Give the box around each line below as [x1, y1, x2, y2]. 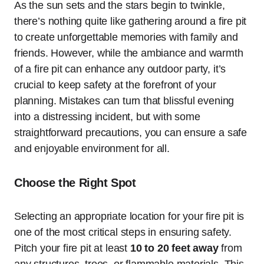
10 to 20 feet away [130, 242, 219, 255]
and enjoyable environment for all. [14, 143, 170, 155]
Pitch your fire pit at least [14, 242, 130, 255]
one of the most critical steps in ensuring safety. [14, 226, 232, 239]
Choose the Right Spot [14, 176, 136, 190]
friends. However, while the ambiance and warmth [14, 47, 243, 60]
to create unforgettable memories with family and [14, 31, 238, 44]
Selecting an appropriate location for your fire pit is [14, 210, 245, 223]
